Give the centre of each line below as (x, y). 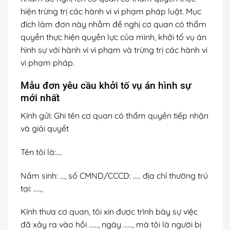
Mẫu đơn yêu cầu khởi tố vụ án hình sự (106, 86)
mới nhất (41, 98)
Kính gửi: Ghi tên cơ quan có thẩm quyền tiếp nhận (114, 115)
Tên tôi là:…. (41, 152)
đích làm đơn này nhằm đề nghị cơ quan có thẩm (113, 24)
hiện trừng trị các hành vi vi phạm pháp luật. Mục (111, 11)
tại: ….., (32, 188)
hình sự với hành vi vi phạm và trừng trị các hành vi (114, 50)
